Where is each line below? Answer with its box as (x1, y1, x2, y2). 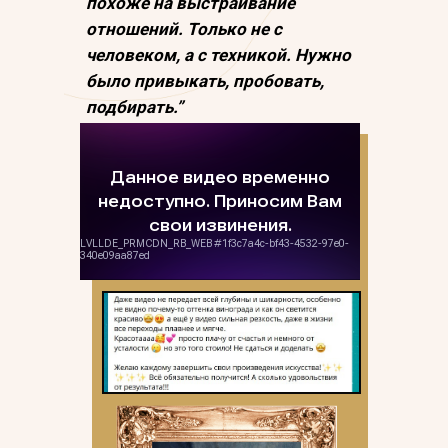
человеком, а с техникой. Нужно (86, 45, 351, 65)
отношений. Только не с (86, 19, 282, 39)
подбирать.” (86, 97, 183, 117)
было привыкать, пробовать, (86, 71, 324, 91)
